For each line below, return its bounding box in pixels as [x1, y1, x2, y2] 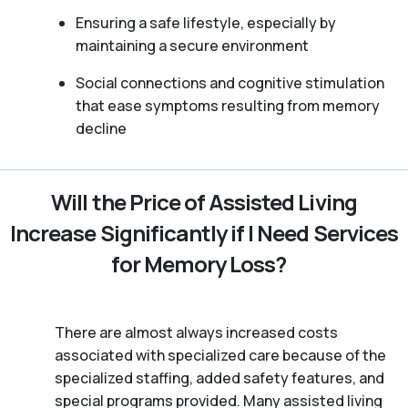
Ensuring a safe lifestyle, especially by [75, 12, 336, 33]
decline [75, 117, 127, 138]
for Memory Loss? [110, 248, 287, 279]
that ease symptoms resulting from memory [75, 95, 380, 116]
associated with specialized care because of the [55, 344, 386, 365]
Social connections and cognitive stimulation [75, 72, 384, 93]
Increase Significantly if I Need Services [10, 217, 398, 248]
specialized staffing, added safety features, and [55, 367, 384, 388]
